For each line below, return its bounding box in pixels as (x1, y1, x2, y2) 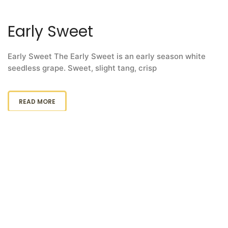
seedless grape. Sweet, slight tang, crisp (8, 63, 157, 73)
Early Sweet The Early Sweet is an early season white (8, 51, 206, 62)
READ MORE (19, 97, 55, 106)
